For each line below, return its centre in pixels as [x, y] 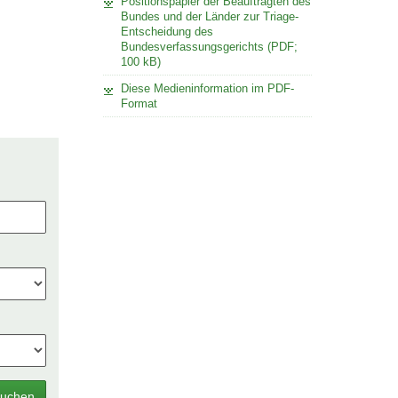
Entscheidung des [167, 31]
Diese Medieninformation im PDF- [207, 88]
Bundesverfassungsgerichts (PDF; [209, 46]
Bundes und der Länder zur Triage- [209, 16]
